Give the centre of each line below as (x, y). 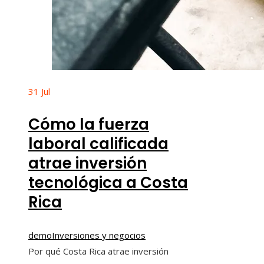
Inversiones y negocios (99, 235)
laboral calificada (98, 143)
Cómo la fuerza (89, 124)
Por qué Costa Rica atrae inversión (98, 251)
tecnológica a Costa (108, 182)
